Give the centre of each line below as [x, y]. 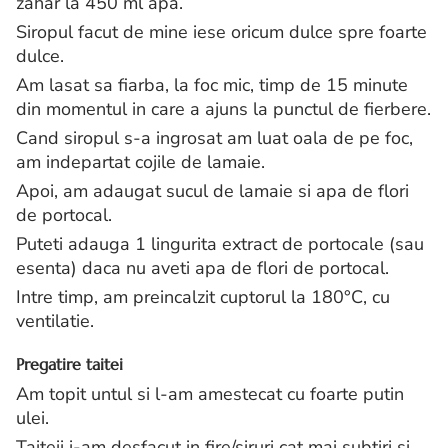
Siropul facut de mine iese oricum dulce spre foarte [221, 32]
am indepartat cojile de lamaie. [140, 162]
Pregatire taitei [69, 364]
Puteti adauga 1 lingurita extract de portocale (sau [220, 244]
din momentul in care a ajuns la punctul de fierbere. [223, 109]
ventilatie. [55, 321]
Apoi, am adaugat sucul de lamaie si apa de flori [212, 191]
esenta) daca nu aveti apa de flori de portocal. [202, 268]
